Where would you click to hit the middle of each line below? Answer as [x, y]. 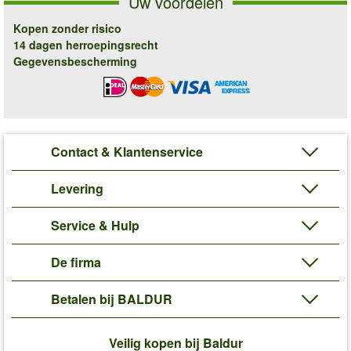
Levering [77, 189]
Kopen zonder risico [67, 28]
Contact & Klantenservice [127, 152]
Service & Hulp [95, 226]
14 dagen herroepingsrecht [86, 44]
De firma [76, 262]
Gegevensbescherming [75, 61]
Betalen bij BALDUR [112, 299]
